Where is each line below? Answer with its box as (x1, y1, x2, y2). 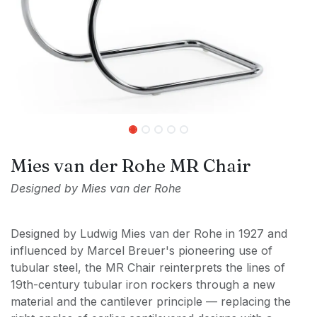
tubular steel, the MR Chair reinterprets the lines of (11, 260, 285, 275)
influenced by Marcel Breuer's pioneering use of (11, 243, 272, 258)
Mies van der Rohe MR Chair (11, 154, 250, 176)
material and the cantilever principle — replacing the (11, 294, 291, 309)
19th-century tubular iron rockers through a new (11, 277, 275, 292)
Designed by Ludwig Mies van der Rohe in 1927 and (11, 226, 287, 241)
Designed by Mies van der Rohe (11, 181, 181, 195)
